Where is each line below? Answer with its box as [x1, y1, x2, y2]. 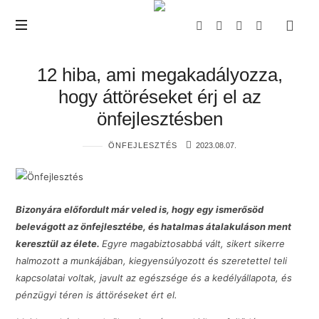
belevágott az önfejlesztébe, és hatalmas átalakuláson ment [16, 221, 292, 233]
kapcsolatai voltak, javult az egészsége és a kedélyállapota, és [16, 272, 293, 284]
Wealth [16, 25, 43, 36]
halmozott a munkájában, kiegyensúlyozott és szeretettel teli [16, 255, 288, 267]
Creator [16, 41, 46, 52]
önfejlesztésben [96, 108, 223, 130]
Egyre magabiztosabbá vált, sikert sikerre [102, 238, 286, 250]
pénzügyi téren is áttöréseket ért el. [16, 289, 178, 301]
